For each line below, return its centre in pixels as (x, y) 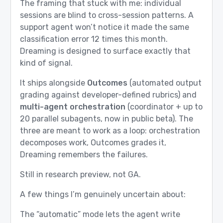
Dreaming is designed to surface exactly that (105, 51)
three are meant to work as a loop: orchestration (110, 131)
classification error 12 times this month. (94, 39)
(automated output (164, 83)
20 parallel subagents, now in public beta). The (106, 119)
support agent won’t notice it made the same (104, 27)
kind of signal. (46, 63)
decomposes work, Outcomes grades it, (93, 143)
